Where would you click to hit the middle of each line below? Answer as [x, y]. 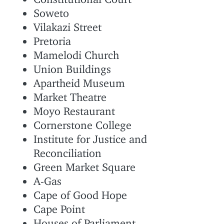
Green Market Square [85, 164]
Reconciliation [68, 150]
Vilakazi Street [68, 24]
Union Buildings [72, 66]
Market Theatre [70, 94]
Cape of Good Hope [80, 192]
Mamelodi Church [76, 52]
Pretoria [52, 38]
